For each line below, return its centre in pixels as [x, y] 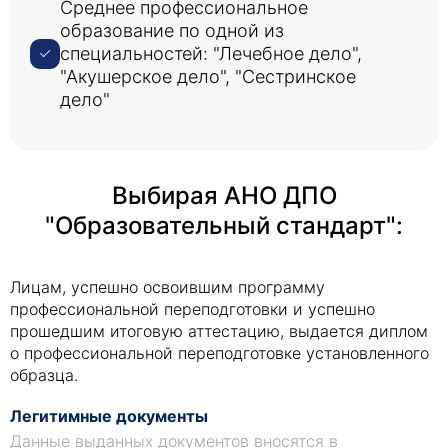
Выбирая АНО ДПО [224, 195]
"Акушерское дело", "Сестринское [208, 76]
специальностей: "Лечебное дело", [211, 53]
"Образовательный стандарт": [224, 225]
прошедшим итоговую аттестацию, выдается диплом [219, 331]
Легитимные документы [109, 416]
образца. [44, 375]
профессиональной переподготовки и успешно [192, 309]
